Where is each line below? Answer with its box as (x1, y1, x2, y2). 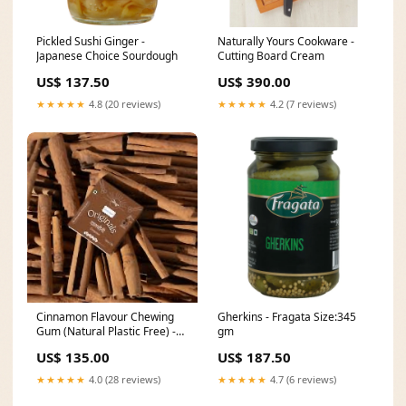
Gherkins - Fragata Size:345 (217, 309, 356, 324)
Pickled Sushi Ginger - (36, 34, 145, 49)
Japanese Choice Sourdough (36, 48, 178, 63)
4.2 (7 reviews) (267, 97, 336, 111)
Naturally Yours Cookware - (217, 34, 354, 49)
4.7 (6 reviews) (267, 372, 336, 386)
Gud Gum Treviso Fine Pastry (36, 338, 181, 353)
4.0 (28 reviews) (86, 372, 160, 386)
